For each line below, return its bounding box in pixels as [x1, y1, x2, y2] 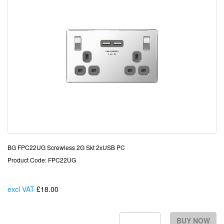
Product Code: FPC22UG [7, 155, 76, 164]
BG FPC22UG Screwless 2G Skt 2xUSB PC [7, 143, 125, 151]
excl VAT [7, 184, 34, 194]
